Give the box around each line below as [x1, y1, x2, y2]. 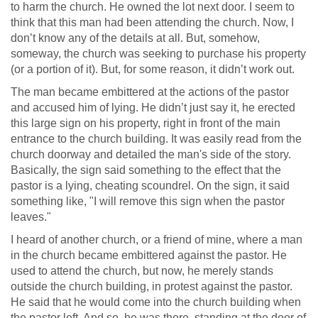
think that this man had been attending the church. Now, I [11, 16, 294, 28]
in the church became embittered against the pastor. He [11, 249, 287, 261]
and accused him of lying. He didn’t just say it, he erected [11, 102, 295, 114]
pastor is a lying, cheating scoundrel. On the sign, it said [11, 180, 290, 192]
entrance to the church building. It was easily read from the [11, 133, 302, 145]
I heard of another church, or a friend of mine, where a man [11, 234, 302, 246]
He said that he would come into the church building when [11, 296, 301, 308]
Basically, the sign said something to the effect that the [11, 164, 281, 176]
